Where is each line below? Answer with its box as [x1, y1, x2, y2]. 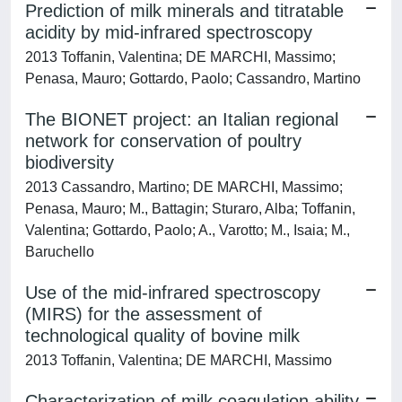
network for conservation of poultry [25, 131, 301, 151]
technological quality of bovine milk [25, 326, 300, 345]
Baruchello [25, 244, 94, 259]
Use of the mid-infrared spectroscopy [25, 283, 320, 302]
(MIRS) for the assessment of [25, 304, 262, 324]
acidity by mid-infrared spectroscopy [25, 22, 312, 42]
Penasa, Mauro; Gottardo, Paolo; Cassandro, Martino [25, 71, 361, 86]
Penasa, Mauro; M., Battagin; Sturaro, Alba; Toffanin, [25, 201, 355, 216]
